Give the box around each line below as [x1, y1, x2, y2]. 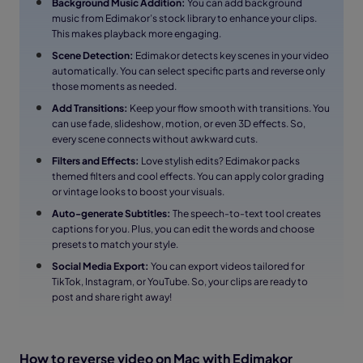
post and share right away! [52, 290, 172, 303]
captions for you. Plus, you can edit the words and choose [52, 222, 314, 235]
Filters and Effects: [52, 154, 141, 167]
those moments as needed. [52, 79, 177, 92]
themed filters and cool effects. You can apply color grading [52, 169, 324, 182]
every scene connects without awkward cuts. [52, 132, 258, 145]
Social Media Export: [52, 259, 151, 272]
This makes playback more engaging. [52, 27, 221, 40]
